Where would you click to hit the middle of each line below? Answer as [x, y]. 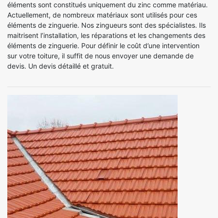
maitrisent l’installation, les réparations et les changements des [106, 35]
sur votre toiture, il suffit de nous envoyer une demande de [100, 55]
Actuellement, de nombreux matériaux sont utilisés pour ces [102, 15]
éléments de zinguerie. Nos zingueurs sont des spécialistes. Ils [107, 25]
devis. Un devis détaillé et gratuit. [61, 66]
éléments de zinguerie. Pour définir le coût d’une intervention [103, 45]
